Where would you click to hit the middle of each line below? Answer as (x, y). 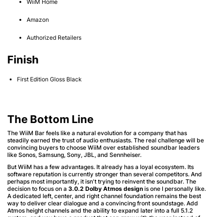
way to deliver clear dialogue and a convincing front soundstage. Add (103, 203)
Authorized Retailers (54, 37)
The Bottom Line (50, 119)
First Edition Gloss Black (49, 79)
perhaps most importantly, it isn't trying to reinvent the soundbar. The (102, 181)
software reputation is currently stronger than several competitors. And (105, 174)
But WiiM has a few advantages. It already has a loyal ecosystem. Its (101, 167)
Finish (23, 59)
